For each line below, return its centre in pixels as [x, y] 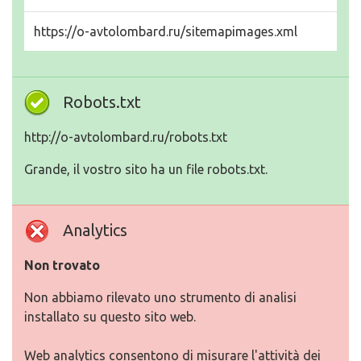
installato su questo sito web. [110, 317]
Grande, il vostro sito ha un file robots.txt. [146, 170]
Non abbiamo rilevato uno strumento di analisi [160, 298]
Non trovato [62, 266]
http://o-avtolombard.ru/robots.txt [126, 137]
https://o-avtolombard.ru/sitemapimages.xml [166, 32]
